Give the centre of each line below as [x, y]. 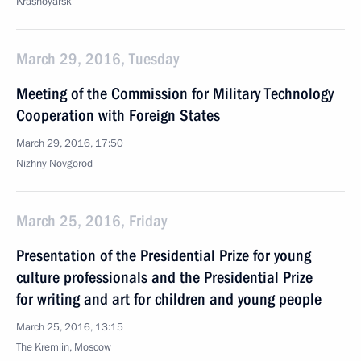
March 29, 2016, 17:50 [70, 143]
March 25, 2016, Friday [91, 221]
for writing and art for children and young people [169, 299]
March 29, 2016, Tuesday [98, 59]
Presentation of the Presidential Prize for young [164, 255]
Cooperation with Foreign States [118, 115]
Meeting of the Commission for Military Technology [175, 93]
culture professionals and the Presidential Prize [164, 277]
